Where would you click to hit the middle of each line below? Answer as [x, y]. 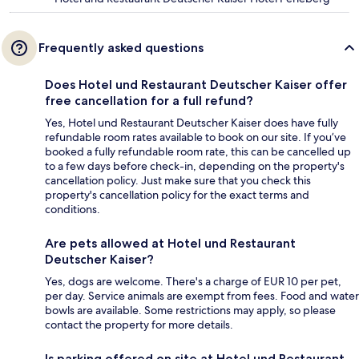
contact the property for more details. [139, 325]
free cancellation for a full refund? [149, 101]
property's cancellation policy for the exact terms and [177, 195]
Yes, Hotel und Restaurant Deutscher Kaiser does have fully [192, 123]
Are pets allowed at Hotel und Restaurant [170, 244]
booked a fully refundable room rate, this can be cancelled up [198, 152]
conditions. [73, 210]
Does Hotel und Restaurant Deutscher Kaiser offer [196, 85]
